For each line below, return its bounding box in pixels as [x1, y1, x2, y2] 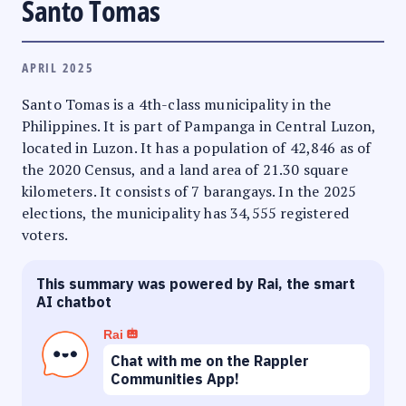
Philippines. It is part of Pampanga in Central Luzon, [22, 115, 376, 136]
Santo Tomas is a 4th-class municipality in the [22, 93, 332, 114]
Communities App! [111, 369, 239, 388]
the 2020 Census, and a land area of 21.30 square [22, 159, 348, 179]
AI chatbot [36, 292, 111, 311]
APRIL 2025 [22, 58, 94, 76]
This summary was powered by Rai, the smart [36, 274, 355, 293]
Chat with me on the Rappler [111, 351, 309, 370]
